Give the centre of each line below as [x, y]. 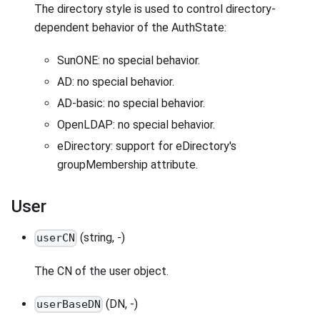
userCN [56, 238]
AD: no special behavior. [116, 82]
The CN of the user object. [101, 271]
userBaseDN [69, 304]
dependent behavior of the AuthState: [130, 28]
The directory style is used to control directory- [155, 9]
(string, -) [101, 238]
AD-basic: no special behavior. [131, 104]
